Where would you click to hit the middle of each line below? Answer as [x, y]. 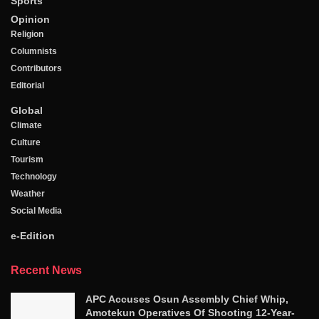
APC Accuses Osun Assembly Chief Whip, [187, 299]
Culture [26, 142]
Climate [26, 125]
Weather [28, 194]
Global [27, 110]
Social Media [36, 211]
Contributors [36, 68]
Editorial [27, 85]
